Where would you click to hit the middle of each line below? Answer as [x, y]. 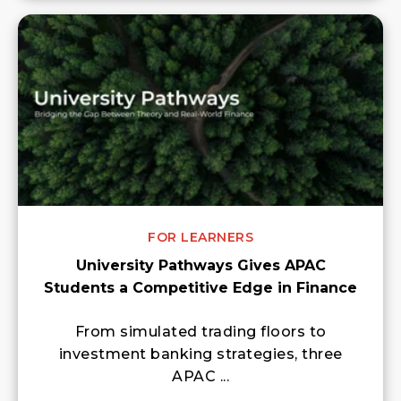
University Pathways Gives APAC [200, 265]
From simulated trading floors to [200, 331]
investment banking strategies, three [200, 354]
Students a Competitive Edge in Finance [200, 287]
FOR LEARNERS [200, 237]
